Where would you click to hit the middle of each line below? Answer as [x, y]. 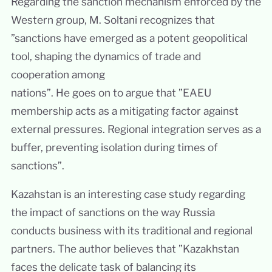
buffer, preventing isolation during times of [114, 147]
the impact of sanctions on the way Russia [113, 212]
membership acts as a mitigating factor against [124, 110]
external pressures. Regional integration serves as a [136, 129]
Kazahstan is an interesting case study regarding [128, 194]
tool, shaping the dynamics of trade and [106, 56]
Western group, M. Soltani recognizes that [113, 19]
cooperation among [58, 74]
